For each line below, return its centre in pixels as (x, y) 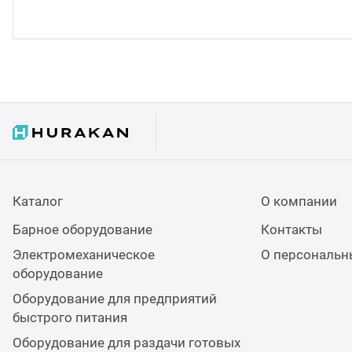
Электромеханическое (84, 255)
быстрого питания (70, 318)
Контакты (291, 230)
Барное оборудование (82, 230)
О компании (299, 202)
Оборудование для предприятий (115, 299)
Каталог (38, 202)
